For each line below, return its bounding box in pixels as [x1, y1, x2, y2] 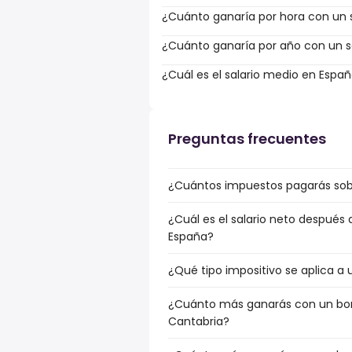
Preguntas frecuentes [168, 129, 326, 148]
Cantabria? [168, 313, 229, 329]
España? [168, 229, 214, 244]
